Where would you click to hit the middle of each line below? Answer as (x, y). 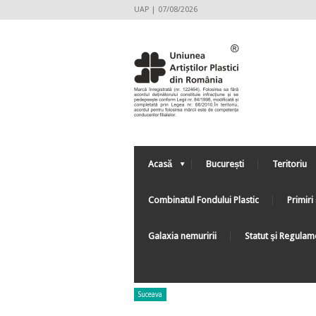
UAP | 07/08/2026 (166, 10)
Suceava (150, 294)
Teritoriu (290, 164)
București (225, 164)
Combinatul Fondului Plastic (203, 200)
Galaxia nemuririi (182, 236)
